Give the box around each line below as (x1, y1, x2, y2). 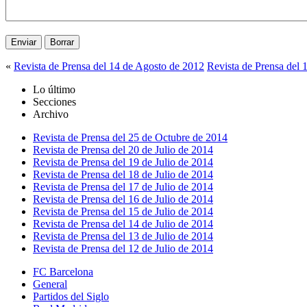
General (33, 278, 67, 291)
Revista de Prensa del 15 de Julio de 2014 (33, 206, 213, 218)
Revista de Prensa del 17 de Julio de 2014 (33, 181, 213, 193)
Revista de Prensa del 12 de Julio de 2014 (33, 243, 213, 255)
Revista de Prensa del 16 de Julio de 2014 (33, 193, 213, 206)
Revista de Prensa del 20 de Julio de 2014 (33, 144, 213, 156)
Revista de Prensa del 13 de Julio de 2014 (33, 230, 213, 243)
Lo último (33, 84, 75, 96)
